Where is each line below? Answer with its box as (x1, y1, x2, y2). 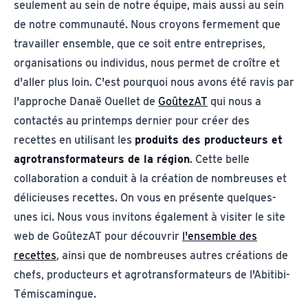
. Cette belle (190, 153, 250, 166)
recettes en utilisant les (14, 133, 135, 146)
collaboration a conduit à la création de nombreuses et (14, 172, 287, 185)
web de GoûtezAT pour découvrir (14, 230, 182, 243)
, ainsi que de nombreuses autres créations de (56, 249, 288, 262)
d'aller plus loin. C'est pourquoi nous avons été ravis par (14, 76, 294, 89)
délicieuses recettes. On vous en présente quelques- (14, 191, 276, 204)
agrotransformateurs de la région (14, 153, 190, 166)
